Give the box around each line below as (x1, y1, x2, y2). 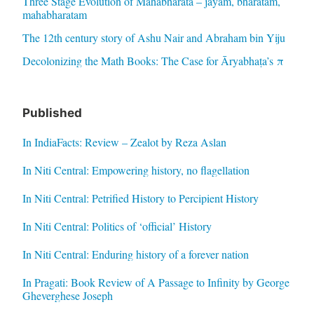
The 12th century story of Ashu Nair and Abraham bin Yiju (22, 30, 285, 46)
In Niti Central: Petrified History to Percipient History (22, 190, 259, 205)
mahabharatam (22, 7, 87, 22)
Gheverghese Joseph (22, 287, 113, 303)
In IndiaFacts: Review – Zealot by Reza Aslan (22, 134, 226, 149)
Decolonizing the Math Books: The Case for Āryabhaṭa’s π (22, 53, 284, 69)
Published (22, 106, 82, 121)
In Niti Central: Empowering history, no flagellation (22, 162, 250, 177)
